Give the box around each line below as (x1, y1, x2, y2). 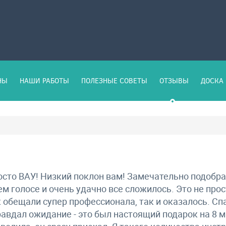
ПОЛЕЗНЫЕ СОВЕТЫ (81, 76, 147, 85)
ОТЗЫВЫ (159, 76, 189, 85)
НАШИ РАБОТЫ (20, 76, 69, 85)
